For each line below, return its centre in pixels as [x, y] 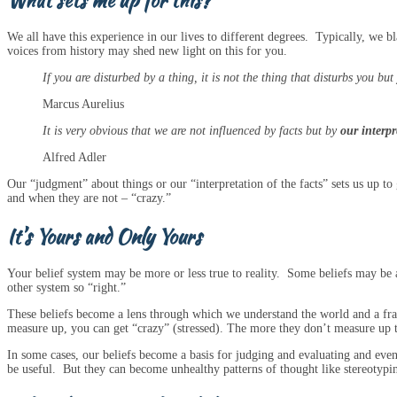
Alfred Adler [74, 158]
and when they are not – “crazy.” [89, 198]
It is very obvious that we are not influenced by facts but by [191, 131]
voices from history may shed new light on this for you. [147, 51]
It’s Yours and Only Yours [105, 236]
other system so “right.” [66, 287]
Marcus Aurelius [83, 105]
